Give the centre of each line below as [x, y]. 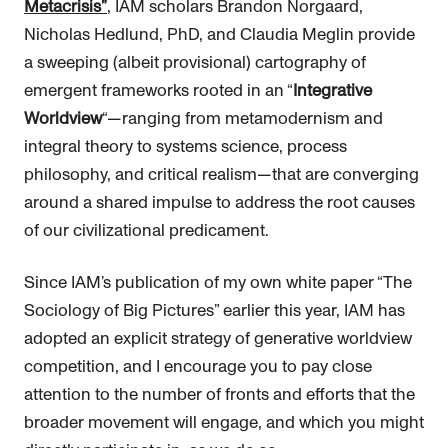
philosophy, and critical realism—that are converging [221, 175]
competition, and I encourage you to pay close [198, 367]
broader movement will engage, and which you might [224, 423]
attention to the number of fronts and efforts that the [219, 395]
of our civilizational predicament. [146, 231]
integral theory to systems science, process [185, 147]
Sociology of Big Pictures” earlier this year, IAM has [214, 311]
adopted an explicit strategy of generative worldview [218, 339]
